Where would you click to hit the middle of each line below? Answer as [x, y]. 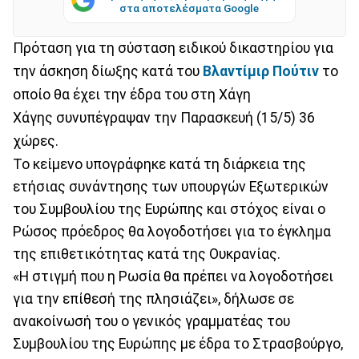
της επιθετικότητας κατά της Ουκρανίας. [147, 254]
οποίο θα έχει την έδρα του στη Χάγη [132, 94]
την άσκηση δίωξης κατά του [108, 71]
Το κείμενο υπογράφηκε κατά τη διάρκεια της [159, 164]
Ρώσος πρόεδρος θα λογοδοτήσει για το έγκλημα [172, 231]
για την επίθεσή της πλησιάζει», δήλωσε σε [153, 298]
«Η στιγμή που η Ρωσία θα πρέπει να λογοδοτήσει [173, 276]
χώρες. [39, 141]
